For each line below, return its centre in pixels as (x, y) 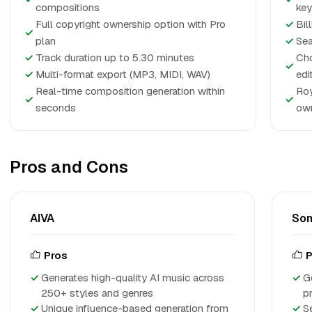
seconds (56, 108)
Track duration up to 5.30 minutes (115, 57)
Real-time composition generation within (130, 91)
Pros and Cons (69, 167)
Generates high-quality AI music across (133, 278)
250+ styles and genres (97, 293)
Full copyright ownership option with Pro (131, 24)
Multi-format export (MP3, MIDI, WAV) (123, 74)
